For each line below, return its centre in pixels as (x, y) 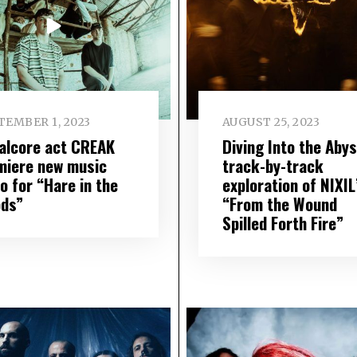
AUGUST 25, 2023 (271, 122)
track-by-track (273, 165)
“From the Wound (279, 203)
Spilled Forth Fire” (282, 222)
